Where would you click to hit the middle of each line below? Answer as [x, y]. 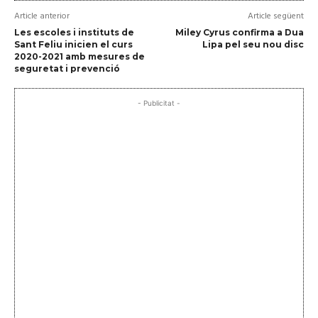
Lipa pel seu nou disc [253, 44]
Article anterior [42, 16]
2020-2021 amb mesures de [79, 56]
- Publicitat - [159, 103]
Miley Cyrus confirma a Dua [239, 32]
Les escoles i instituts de [74, 32]
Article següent [275, 16]
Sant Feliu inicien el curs [73, 44]
